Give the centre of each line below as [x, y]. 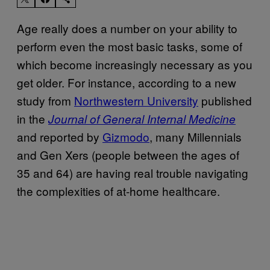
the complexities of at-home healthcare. [118, 190]
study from [46, 100]
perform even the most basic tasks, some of [130, 46]
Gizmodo [126, 136]
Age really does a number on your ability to [127, 28]
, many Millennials [196, 136]
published [225, 100]
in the [33, 118]
